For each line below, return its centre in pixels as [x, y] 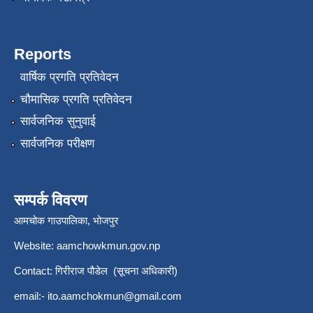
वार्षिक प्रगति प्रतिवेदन [69, 78]
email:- [31, 296]
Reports [43, 54]
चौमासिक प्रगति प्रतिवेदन [76, 99]
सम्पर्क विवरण [50, 200]
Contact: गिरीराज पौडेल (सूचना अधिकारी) [96, 270]
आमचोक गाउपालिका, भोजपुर [66, 220]
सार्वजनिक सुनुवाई [58, 122]
